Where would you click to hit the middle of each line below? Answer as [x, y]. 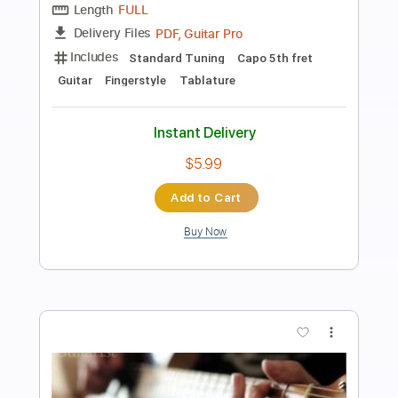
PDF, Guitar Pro [221, 126]
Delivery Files [124, 125]
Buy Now [229, 346]
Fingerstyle [98, 178]
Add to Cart [229, 309]
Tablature [177, 178]
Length [103, 99]
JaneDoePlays [225, 12]
